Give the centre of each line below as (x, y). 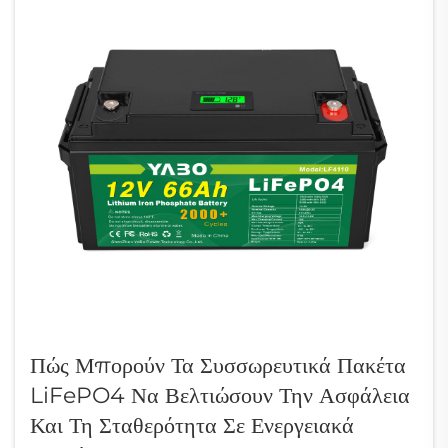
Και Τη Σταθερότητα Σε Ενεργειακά (192, 425)
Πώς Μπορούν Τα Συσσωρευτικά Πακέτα (218, 365)
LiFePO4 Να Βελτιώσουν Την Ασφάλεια (220, 395)
